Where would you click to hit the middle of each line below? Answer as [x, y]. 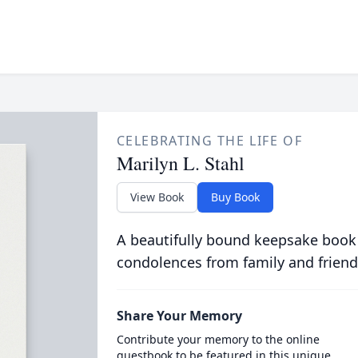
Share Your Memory [179, 316]
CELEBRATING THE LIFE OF [209, 141]
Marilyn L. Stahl [180, 163]
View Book [157, 197]
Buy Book [235, 197]
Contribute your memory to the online [218, 339]
